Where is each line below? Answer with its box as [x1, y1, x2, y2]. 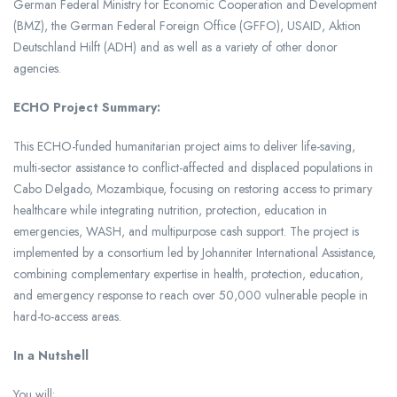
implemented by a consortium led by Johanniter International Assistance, [13, 243, 376, 261]
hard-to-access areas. [13, 307, 121, 325]
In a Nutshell [13, 346, 89, 364]
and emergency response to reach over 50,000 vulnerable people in [13, 285, 368, 304]
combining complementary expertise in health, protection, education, [13, 264, 363, 283]
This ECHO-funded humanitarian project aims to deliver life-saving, [13, 136, 355, 155]
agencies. [13, 58, 61, 77]
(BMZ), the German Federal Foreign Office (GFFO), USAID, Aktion [13, 16, 361, 35]
